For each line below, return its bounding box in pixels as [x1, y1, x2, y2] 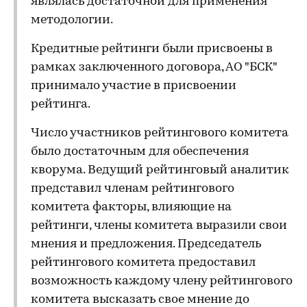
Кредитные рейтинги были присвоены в [31, 42, 273, 56]
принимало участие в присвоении [31, 79, 236, 93]
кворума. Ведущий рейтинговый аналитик [31, 164, 289, 177]
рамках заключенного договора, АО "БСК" [31, 61, 277, 74]
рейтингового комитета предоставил [31, 256, 256, 269]
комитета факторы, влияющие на [31, 201, 232, 214]
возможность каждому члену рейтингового [31, 275, 293, 288]
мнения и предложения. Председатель [31, 238, 261, 251]
